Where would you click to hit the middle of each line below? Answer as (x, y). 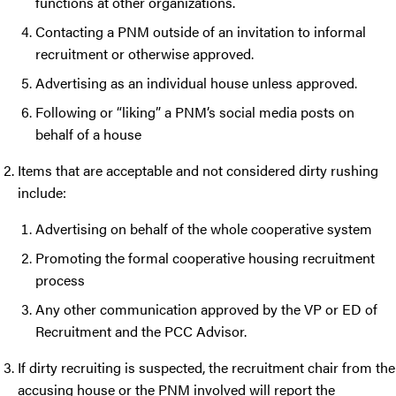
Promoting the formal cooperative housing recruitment (205, 258)
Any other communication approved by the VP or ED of (206, 309)
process (62, 280)
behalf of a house (88, 134)
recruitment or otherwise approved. (146, 54)
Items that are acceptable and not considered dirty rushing (198, 171)
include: (44, 193)
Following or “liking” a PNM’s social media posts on (195, 112)
